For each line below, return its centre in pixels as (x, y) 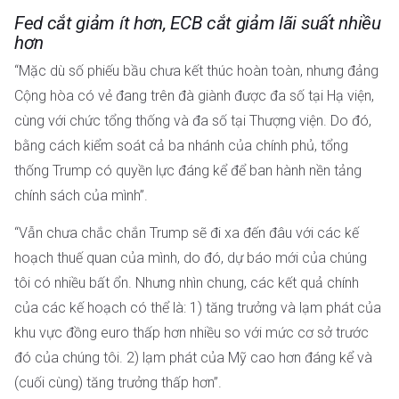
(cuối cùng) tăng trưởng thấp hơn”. (118, 383)
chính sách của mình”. (81, 195)
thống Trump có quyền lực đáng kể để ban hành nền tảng (188, 170)
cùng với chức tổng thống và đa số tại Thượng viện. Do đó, (193, 120)
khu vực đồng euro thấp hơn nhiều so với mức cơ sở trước (191, 333)
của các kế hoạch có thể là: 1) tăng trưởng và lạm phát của (198, 308)
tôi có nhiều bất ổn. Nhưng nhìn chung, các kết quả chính (187, 283)
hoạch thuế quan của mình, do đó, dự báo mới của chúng (191, 258)
